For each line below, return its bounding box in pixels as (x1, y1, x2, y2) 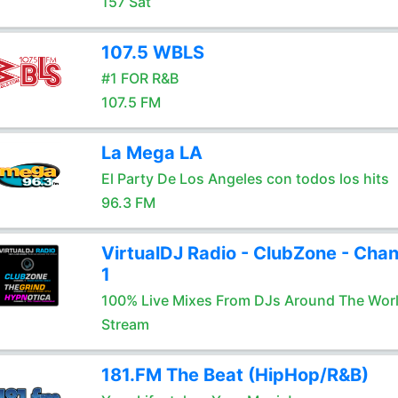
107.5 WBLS (100, 42, 204, 63)
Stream (100, 315, 149, 333)
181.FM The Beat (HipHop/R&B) (100, 364, 369, 386)
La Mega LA (100, 142, 203, 163)
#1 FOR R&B (100, 69, 179, 87)
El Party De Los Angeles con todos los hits (100, 170, 389, 187)
